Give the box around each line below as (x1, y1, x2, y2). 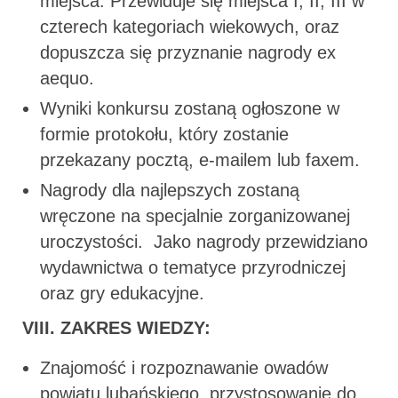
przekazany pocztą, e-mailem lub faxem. (40, 149, 360, 170)
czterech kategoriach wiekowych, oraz (40, 16, 339, 36)
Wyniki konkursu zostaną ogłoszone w (40, 98, 339, 118)
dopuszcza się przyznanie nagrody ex (40, 42, 336, 62)
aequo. (40, 68, 94, 88)
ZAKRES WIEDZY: (60, 317, 216, 338)
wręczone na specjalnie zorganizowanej (40, 205, 350, 226)
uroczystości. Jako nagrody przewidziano (40, 231, 368, 251)
